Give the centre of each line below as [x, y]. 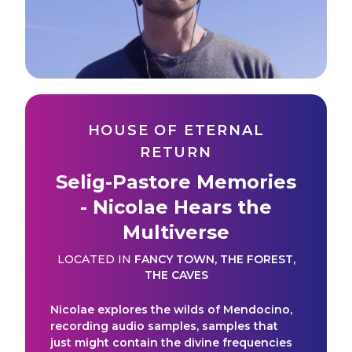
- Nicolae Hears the [176, 207]
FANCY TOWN [174, 259]
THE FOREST [256, 259]
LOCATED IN [94, 259]
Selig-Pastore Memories [176, 181]
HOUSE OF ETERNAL [176, 130]
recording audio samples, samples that [164, 326]
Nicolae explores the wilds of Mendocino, [171, 309]
